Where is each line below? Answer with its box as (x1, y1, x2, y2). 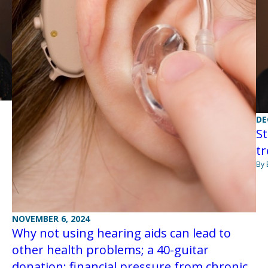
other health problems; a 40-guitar (11, 242, 209, 258)
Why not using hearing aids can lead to (11, 225, 231, 242)
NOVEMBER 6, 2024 (11, 213, 90, 225)
